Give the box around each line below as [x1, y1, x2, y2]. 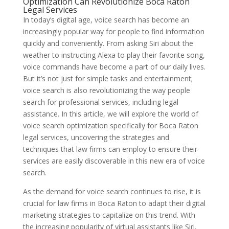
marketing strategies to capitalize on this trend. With [22, 210, 195, 220]
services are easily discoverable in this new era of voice [22, 156, 205, 166]
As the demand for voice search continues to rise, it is [22, 187, 201, 196]
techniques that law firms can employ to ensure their [22, 144, 197, 154]
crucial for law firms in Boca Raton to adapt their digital [22, 198, 205, 208]
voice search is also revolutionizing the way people [22, 85, 190, 95]
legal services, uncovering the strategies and [22, 132, 169, 142]
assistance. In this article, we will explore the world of [22, 109, 198, 119]
